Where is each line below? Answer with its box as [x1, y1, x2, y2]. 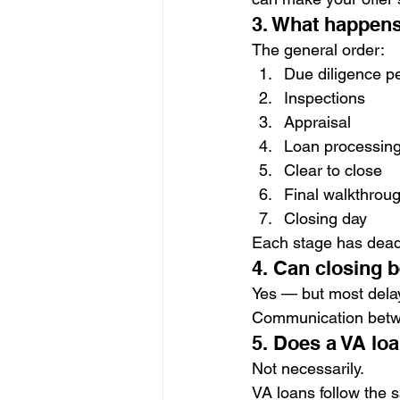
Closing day [284, 209, 367, 229]
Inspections [284, 88, 365, 108]
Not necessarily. [252, 359, 364, 379]
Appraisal [284, 112, 351, 132]
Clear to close [284, 161, 382, 180]
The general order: [252, 40, 385, 60]
